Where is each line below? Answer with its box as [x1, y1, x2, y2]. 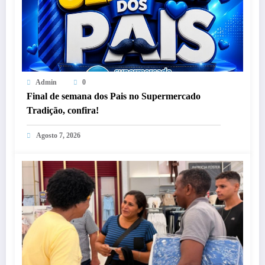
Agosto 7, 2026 [36, 131, 80, 140]
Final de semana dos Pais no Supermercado [27, 91, 201, 102]
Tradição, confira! [27, 105, 99, 116]
